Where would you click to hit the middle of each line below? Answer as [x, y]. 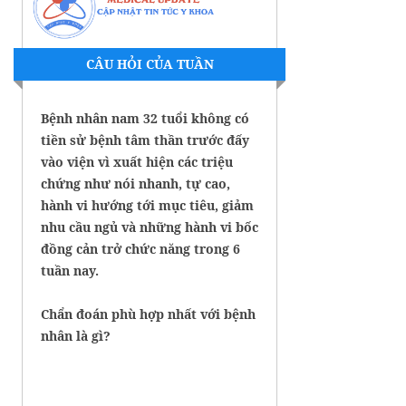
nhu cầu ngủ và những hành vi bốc [150, 227]
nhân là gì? [76, 335]
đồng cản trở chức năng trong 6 [140, 248]
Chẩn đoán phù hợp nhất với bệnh [148, 314]
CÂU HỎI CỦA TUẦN [150, 63]
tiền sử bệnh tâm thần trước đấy [145, 140]
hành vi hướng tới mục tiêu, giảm [147, 205]
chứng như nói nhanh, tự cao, [135, 183]
